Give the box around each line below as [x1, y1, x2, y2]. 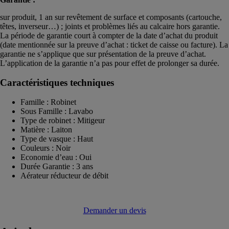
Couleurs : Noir [20, 143, 71, 152]
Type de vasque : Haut [20, 134, 93, 143]
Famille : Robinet [20, 97, 76, 106]
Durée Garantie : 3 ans [20, 162, 93, 171]
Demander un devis [83, 205, 146, 215]
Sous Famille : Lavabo [20, 106, 93, 116]
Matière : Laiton [20, 125, 72, 134]
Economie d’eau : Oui [20, 152, 91, 162]
